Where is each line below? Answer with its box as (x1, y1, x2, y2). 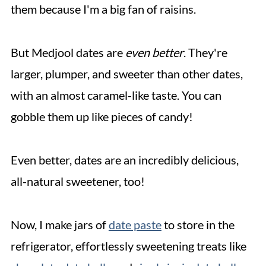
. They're (183, 45, 227, 59)
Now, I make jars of (10, 217, 109, 232)
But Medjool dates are (10, 45, 125, 59)
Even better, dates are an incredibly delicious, (10, 153, 239, 167)
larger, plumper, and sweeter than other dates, (10, 66, 243, 81)
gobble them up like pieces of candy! (10, 109, 193, 123)
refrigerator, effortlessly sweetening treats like (10, 239, 246, 253)
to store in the (161, 217, 235, 232)
